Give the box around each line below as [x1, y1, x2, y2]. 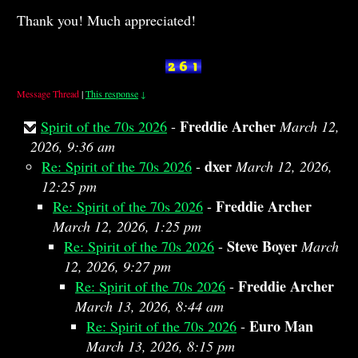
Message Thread [17, 87, 79, 100]
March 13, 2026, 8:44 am [75, 296, 224, 316]
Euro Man [249, 316, 313, 336]
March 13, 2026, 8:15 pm [86, 336, 235, 356]
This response [86, 87, 138, 100]
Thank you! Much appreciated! [17, 10, 196, 30]
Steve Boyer [227, 236, 297, 257]
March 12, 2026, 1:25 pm [53, 217, 201, 236]
